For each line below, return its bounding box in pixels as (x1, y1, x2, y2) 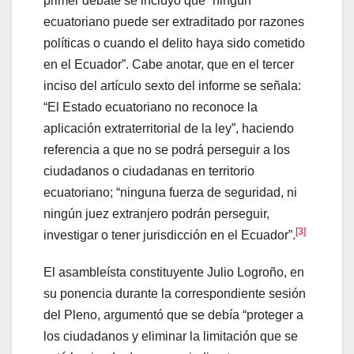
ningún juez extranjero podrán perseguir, (43, 206, 269, 220)
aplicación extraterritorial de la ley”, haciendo (43, 121, 294, 135)
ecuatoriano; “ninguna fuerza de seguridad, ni (43, 185, 297, 199)
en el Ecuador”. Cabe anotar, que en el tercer (43, 57, 294, 71)
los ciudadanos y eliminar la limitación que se (43, 329, 298, 343)
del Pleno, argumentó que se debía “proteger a (43, 307, 303, 322)
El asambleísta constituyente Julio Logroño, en (43, 265, 304, 279)
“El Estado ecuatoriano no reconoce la (43, 100, 258, 114)
